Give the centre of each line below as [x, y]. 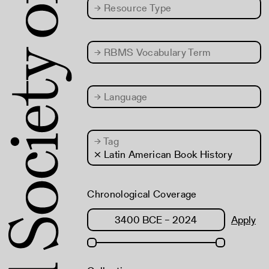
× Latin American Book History [164, 154]
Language [124, 97]
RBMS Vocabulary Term [156, 52]
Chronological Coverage [142, 194]
